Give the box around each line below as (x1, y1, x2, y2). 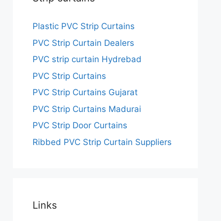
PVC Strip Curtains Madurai (33, 104, 141, 114)
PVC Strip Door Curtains (33, 120, 127, 131)
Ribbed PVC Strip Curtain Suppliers (33, 137, 172, 147)
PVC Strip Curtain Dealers (33, 37, 134, 48)
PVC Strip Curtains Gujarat (33, 87, 138, 98)
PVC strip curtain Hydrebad (33, 54, 142, 65)
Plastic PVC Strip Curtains (33, 21, 135, 32)
